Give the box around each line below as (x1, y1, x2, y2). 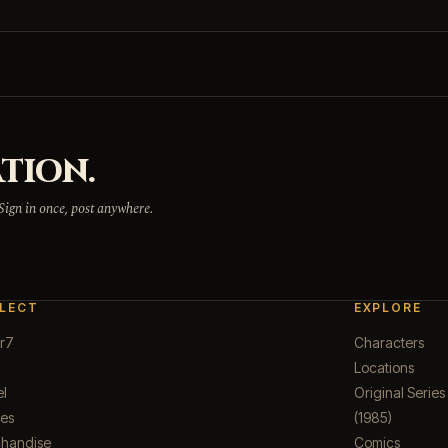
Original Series (353, 384, 445, 402)
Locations (353, 359, 414, 377)
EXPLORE (353, 300, 422, 316)
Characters (353, 334, 424, 352)
